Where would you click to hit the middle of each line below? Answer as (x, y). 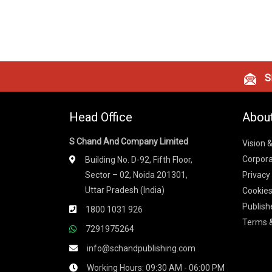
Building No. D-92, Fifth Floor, (139, 159)
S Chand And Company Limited (129, 141)
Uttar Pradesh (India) (125, 190)
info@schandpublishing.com (141, 248)
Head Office (101, 117)
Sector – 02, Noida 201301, (136, 175)
